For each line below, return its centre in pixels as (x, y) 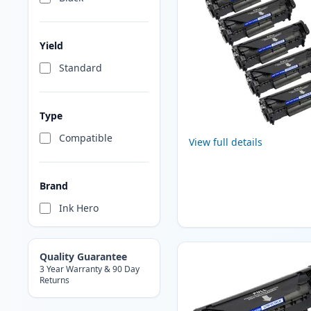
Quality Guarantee (83, 257)
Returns (54, 280)
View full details (225, 142)
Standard (81, 68)
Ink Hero (79, 208)
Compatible (86, 138)
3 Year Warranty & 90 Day (90, 269)
